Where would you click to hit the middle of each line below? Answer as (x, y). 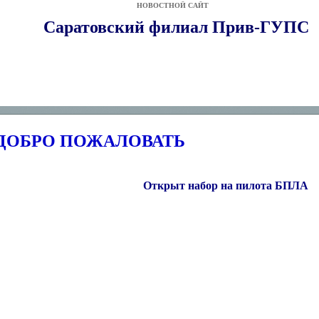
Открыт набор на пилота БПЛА (225, 185)
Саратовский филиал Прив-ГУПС (176, 27)
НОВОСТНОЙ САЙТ (173, 5)
